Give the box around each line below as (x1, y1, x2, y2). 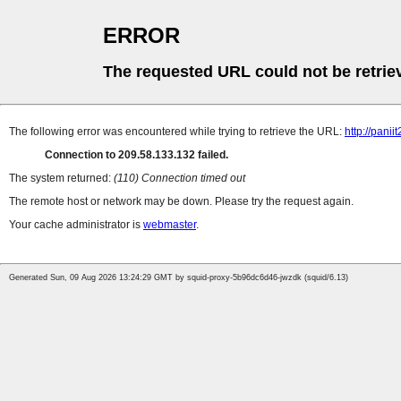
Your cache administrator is (9, 218, 143, 232)
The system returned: (9, 172, 114, 185)
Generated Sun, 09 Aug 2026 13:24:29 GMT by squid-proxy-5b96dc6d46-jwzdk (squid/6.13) (9, 273, 348, 283)
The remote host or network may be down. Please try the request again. (9, 195, 354, 209)
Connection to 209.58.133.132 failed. (45, 149, 228, 162)
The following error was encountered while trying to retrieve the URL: (9, 125, 345, 139)
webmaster (143, 218, 196, 232)
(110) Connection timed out (114, 172, 245, 185)
